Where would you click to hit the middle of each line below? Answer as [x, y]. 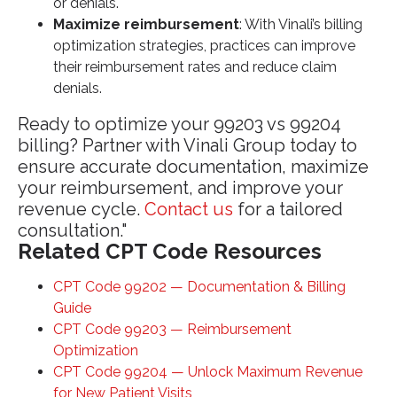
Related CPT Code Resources [170, 252]
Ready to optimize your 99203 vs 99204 [179, 125]
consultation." [72, 231]
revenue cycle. [81, 210]
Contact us [189, 210]
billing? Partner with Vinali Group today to [187, 146]
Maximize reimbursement [146, 25]
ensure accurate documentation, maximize [193, 167]
